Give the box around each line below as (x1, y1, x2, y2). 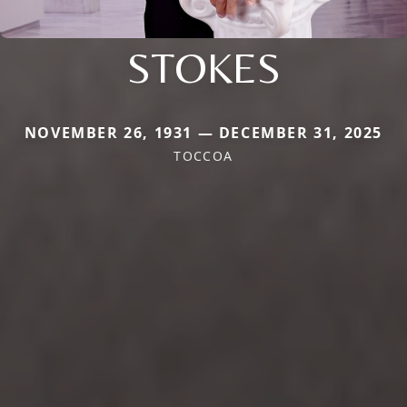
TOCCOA (174, 146, 233, 164)
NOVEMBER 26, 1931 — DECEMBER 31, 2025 (24, 122, 383, 143)
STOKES (126, 41, 281, 93)
